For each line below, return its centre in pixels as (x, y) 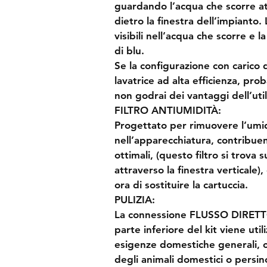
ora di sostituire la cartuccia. (181, 184)
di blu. (129, 50)
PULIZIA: (135, 199)
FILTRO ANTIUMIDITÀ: (168, 110)
